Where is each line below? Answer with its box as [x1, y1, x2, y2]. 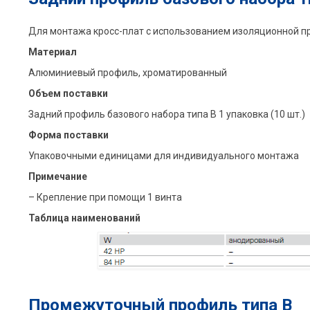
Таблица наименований [28, 212, 140, 224]
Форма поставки [28, 129, 109, 141]
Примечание [28, 171, 87, 183]
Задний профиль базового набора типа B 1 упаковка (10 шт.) [28, 109, 305, 120]
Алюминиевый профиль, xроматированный [28, 67, 227, 79]
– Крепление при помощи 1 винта [28, 192, 182, 203]
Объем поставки [28, 88, 108, 100]
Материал [28, 46, 77, 58]
